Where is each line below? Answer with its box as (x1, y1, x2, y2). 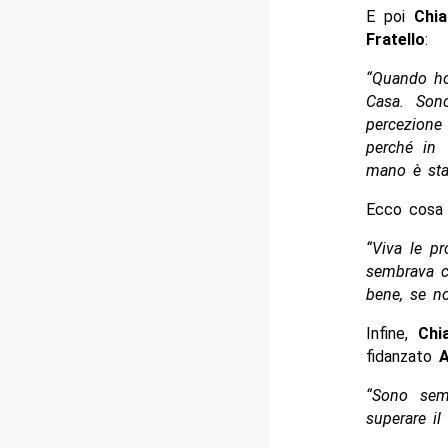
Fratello (365, 29, 425, 49)
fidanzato (365, 346, 439, 366)
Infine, (365, 323, 418, 343)
